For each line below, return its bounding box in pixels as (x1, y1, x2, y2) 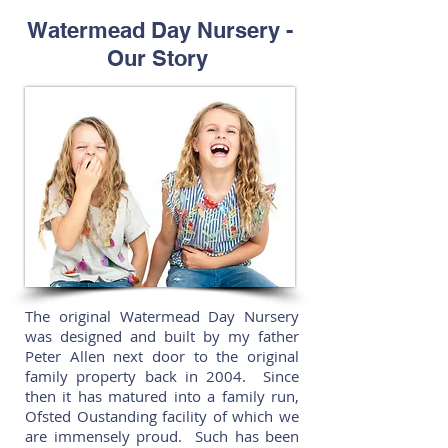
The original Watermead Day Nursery (25, 306, 299, 326)
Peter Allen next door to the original (25, 346, 299, 366)
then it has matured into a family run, (25, 386, 299, 406)
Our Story (106, 45, 214, 71)
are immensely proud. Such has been (25, 426, 299, 446)
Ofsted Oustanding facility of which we (25, 406, 299, 426)
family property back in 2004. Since (25, 366, 299, 386)
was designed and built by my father (25, 326, 299, 346)
